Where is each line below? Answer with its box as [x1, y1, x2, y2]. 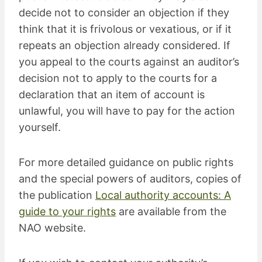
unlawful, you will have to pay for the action [19, 104, 235, 117]
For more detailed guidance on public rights [19, 156, 233, 168]
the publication [19, 188, 95, 201]
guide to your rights [19, 205, 116, 218]
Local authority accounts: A [95, 188, 231, 201]
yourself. [19, 120, 61, 133]
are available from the [116, 205, 226, 218]
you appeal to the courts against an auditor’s [19, 55, 239, 68]
